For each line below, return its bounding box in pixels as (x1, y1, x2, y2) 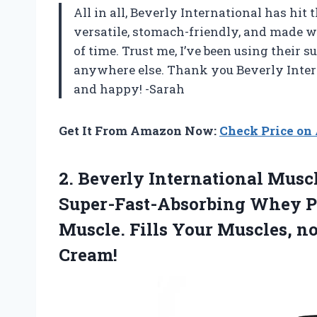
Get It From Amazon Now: (59, 122, 219, 139)
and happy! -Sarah (74, 81, 185, 98)
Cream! (59, 243, 117, 267)
